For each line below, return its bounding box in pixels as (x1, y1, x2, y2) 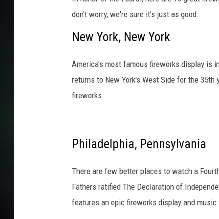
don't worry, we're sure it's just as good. (72, 9, 199, 20)
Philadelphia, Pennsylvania (72, 136, 206, 152)
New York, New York (72, 29, 170, 44)
